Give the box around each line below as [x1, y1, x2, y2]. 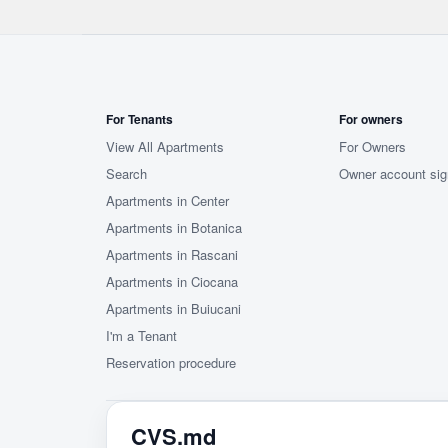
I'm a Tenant [106, 326, 177, 345]
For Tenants [106, 110, 173, 128]
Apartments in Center [106, 191, 229, 210]
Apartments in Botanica [106, 218, 242, 237]
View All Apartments [106, 137, 224, 156]
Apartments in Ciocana [106, 272, 238, 291]
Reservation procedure [106, 353, 236, 372]
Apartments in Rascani [106, 245, 238, 264]
